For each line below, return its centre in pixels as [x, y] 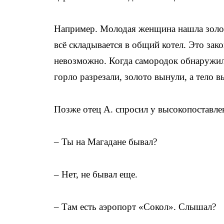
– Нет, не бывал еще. [96, 174]
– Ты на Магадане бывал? [105, 142]
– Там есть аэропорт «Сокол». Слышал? [135, 207]
